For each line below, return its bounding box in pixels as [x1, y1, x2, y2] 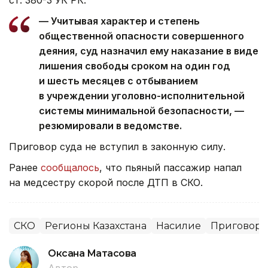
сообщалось [41, 161, 99, 173]
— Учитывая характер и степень [39, 14, 200, 27]
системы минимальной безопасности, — [39, 104, 244, 117]
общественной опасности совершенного [39, 29, 244, 42]
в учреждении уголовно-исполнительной [39, 89, 245, 102]
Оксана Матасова [48, 247, 136, 259]
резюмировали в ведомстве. [39, 119, 182, 132]
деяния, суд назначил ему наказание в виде [39, 44, 258, 57]
